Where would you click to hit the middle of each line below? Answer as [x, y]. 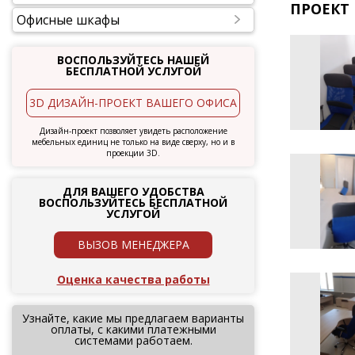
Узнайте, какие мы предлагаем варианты [133, 318]
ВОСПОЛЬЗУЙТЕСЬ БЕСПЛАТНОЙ [133, 202]
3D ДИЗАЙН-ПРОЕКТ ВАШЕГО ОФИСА [133, 103]
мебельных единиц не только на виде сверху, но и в [133, 142]
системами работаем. [133, 340]
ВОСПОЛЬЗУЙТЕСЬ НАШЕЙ [133, 60]
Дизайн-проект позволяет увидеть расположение [133, 131]
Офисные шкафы [68, 20]
